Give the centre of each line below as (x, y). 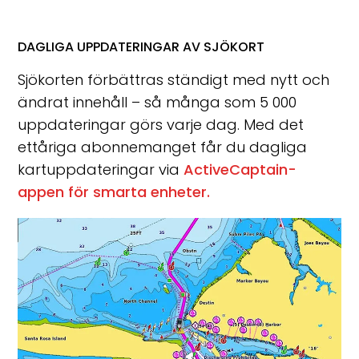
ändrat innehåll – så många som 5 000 (157, 103)
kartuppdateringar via (101, 170)
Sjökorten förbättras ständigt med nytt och (174, 80)
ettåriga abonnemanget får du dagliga (163, 147)
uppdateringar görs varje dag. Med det (161, 125)
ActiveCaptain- (240, 170)
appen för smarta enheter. (114, 192)
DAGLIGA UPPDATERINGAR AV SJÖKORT (141, 47)
